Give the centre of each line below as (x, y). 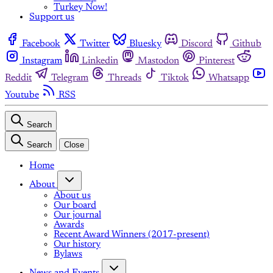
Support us (52, 17)
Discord (197, 44)
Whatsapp (229, 78)
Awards (69, 225)
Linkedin (100, 61)
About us (72, 196)
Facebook (41, 44)
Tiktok (175, 78)
